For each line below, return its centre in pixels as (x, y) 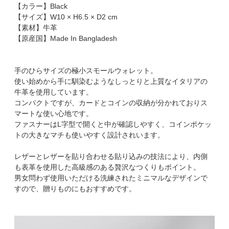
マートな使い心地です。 (54, 113)
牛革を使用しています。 (54, 92)
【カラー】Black (41, 6)
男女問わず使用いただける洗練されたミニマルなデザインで (111, 178)
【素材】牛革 (36, 27)
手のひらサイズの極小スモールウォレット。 (86, 70)
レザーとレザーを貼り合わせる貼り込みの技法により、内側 (111, 156)
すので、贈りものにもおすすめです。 (75, 188)
